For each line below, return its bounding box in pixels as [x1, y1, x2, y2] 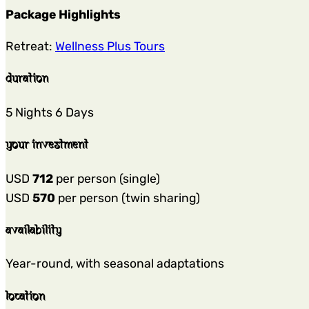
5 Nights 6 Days [6, 105, 94, 119]
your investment [6, 139, 88, 152]
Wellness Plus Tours [55, 39, 165, 54]
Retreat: [6, 39, 55, 54]
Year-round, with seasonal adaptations [6, 257, 224, 271]
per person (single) [53, 171, 160, 186]
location [6, 290, 45, 303]
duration [6, 72, 48, 86]
